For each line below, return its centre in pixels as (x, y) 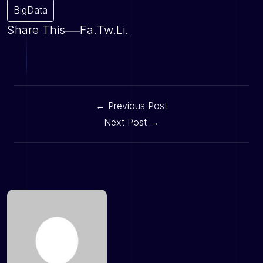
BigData (31, 10)
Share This (36, 30)
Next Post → (131, 122)
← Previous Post (131, 106)
